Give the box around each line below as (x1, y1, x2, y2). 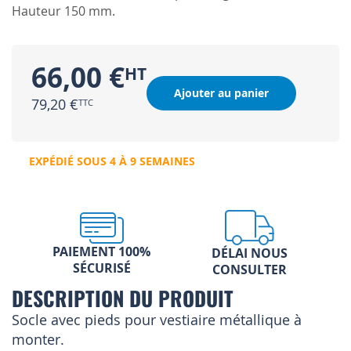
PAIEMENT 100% (52, 242, 150, 260)
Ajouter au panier (174, 85, 269, 101)
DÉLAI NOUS (212, 244, 288, 262)
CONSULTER (212, 261, 287, 279)
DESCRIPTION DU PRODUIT (12, 283, 233, 313)
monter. (12, 330, 64, 349)
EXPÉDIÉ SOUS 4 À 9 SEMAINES (29, 154, 195, 169)
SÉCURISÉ (72, 259, 131, 277)
